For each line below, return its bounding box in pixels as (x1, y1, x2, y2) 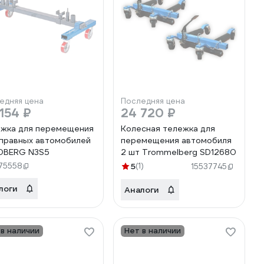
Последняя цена (121, 96, 185, 106)
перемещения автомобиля (121, 135, 232, 146)
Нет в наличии (124, 226, 181, 236)
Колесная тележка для (121, 123, 215, 134)
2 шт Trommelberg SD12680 (121, 147, 236, 157)
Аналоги (124, 184, 159, 195)
